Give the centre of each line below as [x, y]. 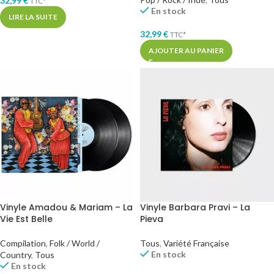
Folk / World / [75, 243]
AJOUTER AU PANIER [186, 51]
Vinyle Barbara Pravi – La [195, 208]
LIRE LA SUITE [33, 17]
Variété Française [196, 243]
